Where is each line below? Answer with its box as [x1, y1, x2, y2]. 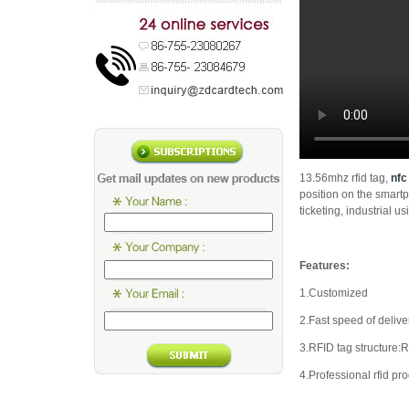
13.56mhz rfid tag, [299, 172, 391, 184]
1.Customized [299, 287, 368, 299]
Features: [299, 259, 350, 272]
